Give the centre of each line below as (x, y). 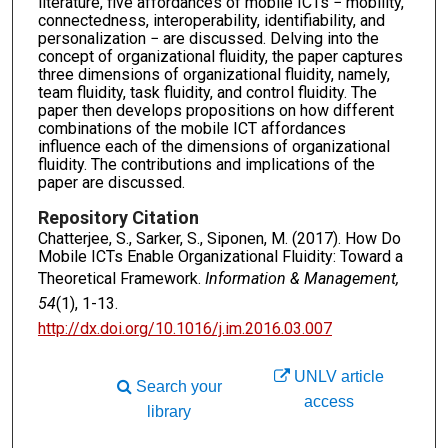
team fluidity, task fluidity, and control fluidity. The (207, 92)
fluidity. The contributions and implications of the (206, 164)
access (329, 402)
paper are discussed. (111, 182)
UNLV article (337, 377)
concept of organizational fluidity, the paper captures (220, 56)
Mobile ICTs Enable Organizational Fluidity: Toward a (220, 256)
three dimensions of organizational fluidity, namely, (213, 74)
